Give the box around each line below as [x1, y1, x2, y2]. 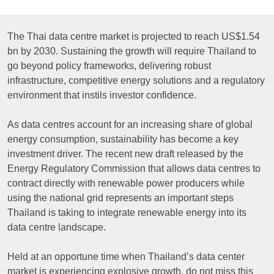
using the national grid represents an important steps [7, 193, 234, 204]
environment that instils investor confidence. [7, 90, 199, 101]
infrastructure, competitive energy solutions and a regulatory [7, 75, 265, 86]
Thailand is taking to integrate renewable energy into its [7, 207, 246, 218]
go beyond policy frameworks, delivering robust [7, 61, 211, 72]
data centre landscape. [7, 222, 106, 233]
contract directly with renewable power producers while [7, 178, 245, 189]
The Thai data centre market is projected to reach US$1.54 [7, 31, 260, 42]
